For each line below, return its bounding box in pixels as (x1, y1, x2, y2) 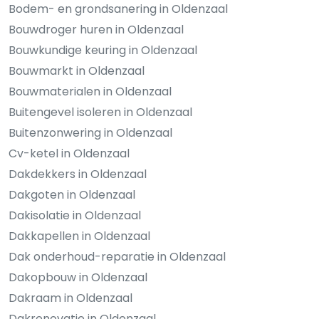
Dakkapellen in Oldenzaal (9, 228, 150, 245)
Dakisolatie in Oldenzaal (9, 207, 141, 224)
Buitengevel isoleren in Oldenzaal (9, 104, 192, 121)
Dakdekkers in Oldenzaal (9, 166, 147, 183)
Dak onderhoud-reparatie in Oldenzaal (9, 249, 226, 266)
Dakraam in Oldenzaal (9, 290, 132, 307)
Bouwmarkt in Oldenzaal (9, 63, 145, 80)
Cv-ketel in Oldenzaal (9, 145, 130, 162)
